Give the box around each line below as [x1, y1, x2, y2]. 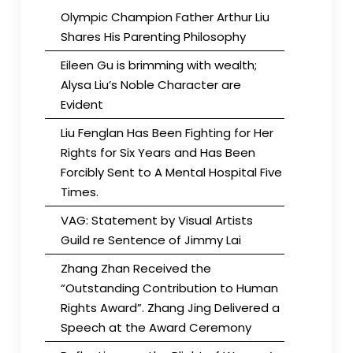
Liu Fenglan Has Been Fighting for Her [60, 124, 273, 141]
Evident [60, 95, 103, 113]
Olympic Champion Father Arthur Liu [60, 8, 269, 25]
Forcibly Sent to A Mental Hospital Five [60, 163, 282, 180]
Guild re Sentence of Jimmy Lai [60, 231, 241, 248]
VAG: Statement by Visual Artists [60, 211, 253, 229]
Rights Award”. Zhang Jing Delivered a [60, 299, 280, 316]
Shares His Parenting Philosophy [60, 28, 246, 45]
